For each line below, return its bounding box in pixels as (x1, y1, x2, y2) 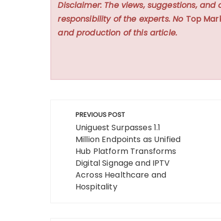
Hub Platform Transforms (75, 145, 177, 157)
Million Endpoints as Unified (75, 133, 181, 145)
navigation (50, 114, 126, 141)
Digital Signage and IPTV (75, 157, 170, 169)
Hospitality (75, 181, 117, 192)
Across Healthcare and (75, 169, 167, 181)
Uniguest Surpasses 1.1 (75, 121, 161, 133)
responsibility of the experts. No (58, 13, 186, 25)
